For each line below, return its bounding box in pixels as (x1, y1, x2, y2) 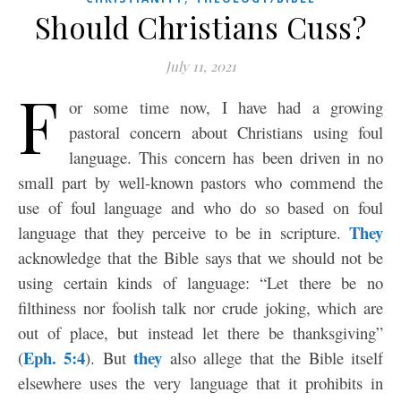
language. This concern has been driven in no (69, 146, 383, 168)
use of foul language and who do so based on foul (18, 196, 383, 218)
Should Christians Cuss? (34, 7, 367, 47)
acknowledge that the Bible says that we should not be (18, 246, 383, 269)
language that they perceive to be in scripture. (18, 221, 349, 243)
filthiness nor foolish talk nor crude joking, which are (18, 296, 383, 319)
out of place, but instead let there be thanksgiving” (18, 321, 383, 344)
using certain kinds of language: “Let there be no (18, 271, 383, 294)
